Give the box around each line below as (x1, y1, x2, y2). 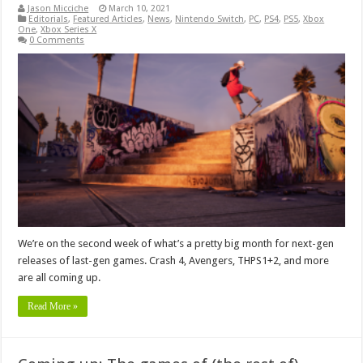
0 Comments (29, 34, 85, 45)
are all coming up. (18, 271, 101, 284)
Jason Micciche (28, 2, 89, 14)
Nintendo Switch (175, 13, 245, 24)
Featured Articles (73, 13, 143, 24)
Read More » (28, 301, 79, 313)
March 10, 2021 (109, 2, 171, 14)
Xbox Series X (41, 23, 97, 35)
